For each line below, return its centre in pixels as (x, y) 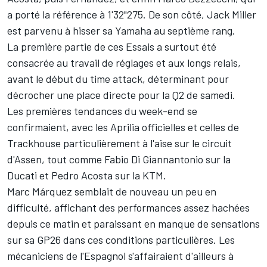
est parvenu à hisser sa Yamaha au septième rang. (121, 31)
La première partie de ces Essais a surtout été (112, 47)
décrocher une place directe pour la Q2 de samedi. (121, 95)
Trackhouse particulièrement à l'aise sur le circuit (119, 143)
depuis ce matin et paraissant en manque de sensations (133, 224)
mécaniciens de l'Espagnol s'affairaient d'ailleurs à (120, 256)
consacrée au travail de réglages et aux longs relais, (124, 63)
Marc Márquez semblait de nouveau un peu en (112, 192)
